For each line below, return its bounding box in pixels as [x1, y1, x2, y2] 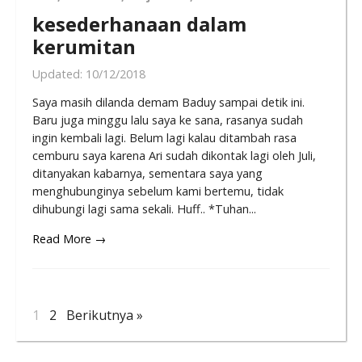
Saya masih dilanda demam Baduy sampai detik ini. [32, 95, 305, 111]
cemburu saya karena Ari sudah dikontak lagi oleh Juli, [32, 148, 316, 164]
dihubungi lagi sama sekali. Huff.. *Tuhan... [32, 201, 256, 217]
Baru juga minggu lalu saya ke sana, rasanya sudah [32, 112, 303, 128]
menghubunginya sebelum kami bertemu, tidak [32, 183, 284, 200]
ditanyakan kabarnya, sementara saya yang [32, 166, 263, 182]
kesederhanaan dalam [32, 10, 246, 37]
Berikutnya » [66, 305, 143, 324]
